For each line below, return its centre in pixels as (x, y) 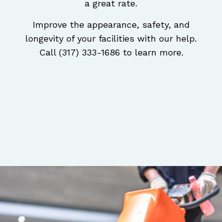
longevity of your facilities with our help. (111, 38)
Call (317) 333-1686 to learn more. (111, 52)
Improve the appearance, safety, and (111, 24)
